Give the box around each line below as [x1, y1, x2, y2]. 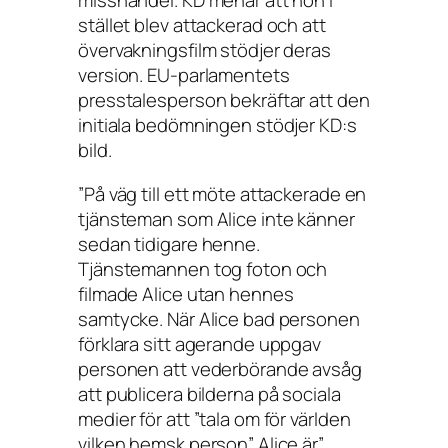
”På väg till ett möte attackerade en [78, 180, 367, 207]
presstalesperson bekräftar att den [78, 87, 370, 114]
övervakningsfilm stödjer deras [78, 37, 331, 64]
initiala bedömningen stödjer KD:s [78, 112, 357, 139]
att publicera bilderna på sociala [78, 380, 341, 407]
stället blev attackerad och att [78, 12, 326, 39]
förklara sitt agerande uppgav [78, 330, 322, 357]
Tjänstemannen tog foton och [78, 255, 328, 282]
